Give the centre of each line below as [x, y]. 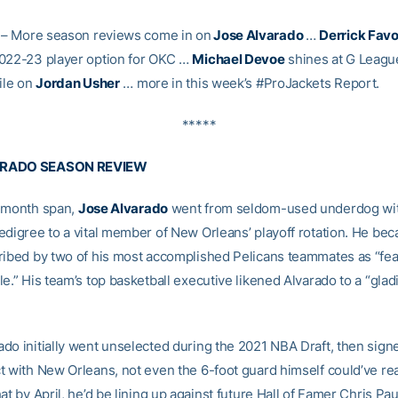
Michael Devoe [239, 59]
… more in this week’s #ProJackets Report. [250, 83]
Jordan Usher [78, 83]
